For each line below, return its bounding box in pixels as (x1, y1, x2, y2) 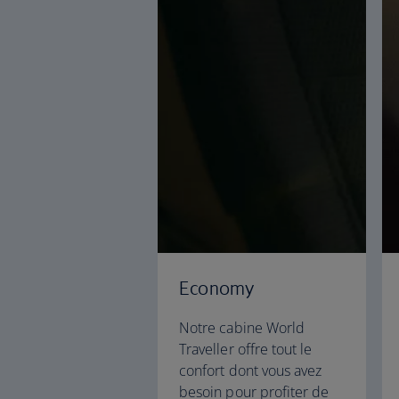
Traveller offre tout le (179, 339, 313, 359)
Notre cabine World (179, 318, 305, 338)
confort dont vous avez (179, 361, 322, 380)
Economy (179, 277, 255, 299)
